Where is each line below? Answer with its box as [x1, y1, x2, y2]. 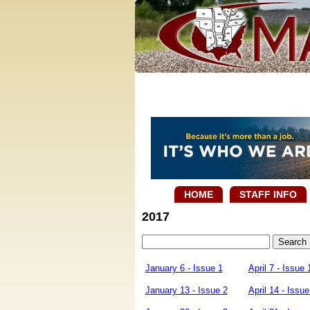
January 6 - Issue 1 [145, 263, 223, 273]
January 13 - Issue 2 [145, 285, 228, 295]
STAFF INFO [239, 189, 297, 200]
